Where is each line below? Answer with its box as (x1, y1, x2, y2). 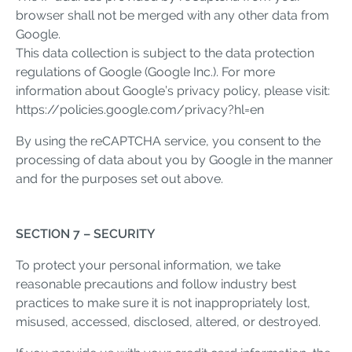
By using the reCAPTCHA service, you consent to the (16, 133, 321, 148)
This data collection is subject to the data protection (16, 45, 314, 60)
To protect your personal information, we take (16, 257, 280, 273)
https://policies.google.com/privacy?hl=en (16, 101, 264, 117)
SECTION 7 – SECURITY (16, 225, 156, 241)
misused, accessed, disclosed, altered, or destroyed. (16, 313, 321, 329)
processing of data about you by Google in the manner (16, 152, 333, 167)
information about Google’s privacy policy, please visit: (16, 82, 330, 98)
